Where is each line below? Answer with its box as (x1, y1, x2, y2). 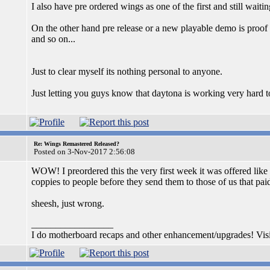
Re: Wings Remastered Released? (34, 140, 119, 147)
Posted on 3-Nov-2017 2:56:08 (34, 147, 135, 156)
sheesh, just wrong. (31, 198, 104, 209)
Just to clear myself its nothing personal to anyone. (31, 66, 222, 77)
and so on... (31, 34, 75, 44)
